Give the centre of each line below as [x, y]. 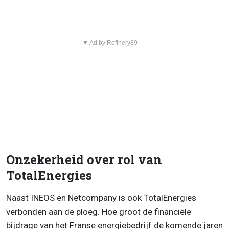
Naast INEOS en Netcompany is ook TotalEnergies [101, 198]
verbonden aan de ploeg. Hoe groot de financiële [99, 211]
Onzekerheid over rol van [84, 159]
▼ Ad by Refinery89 [110, 43]
